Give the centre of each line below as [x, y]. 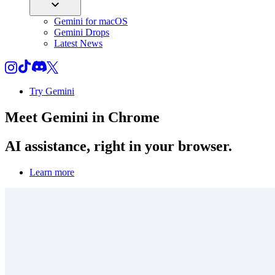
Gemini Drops [82, 32]
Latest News [78, 43]
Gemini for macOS [91, 21]
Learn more [52, 172]
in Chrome [124, 117]
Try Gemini [52, 91]
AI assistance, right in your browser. [118, 146]
